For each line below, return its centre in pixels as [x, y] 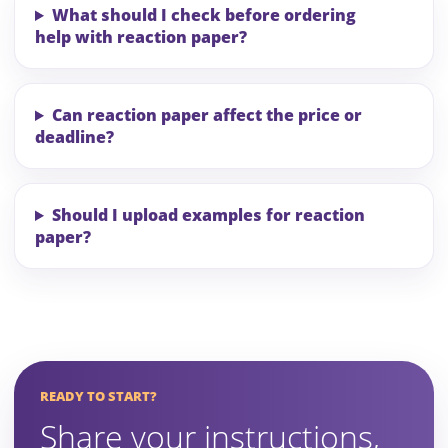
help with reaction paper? [141, 37]
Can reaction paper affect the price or [206, 115]
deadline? [74, 137]
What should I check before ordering [203, 15]
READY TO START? [98, 396]
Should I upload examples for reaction [208, 215]
